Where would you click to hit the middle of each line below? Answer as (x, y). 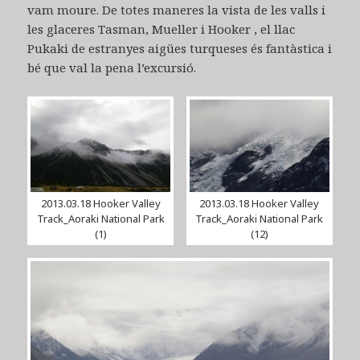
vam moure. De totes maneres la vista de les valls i (177, 10)
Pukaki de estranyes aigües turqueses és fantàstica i (180, 49)
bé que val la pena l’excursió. (112, 68)
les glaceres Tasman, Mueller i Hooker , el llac (162, 29)
